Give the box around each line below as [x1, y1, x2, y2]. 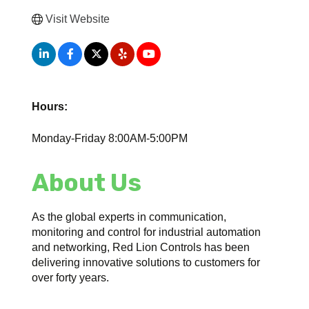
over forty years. [32, 271, 110, 283]
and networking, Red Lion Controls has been [32, 241, 250, 253]
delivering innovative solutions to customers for [32, 256, 261, 268]
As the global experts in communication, [32, 210, 227, 223]
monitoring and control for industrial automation [32, 226, 261, 238]
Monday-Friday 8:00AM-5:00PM [32, 132, 188, 144]
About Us [32, 168, 142, 197]
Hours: [32, 100, 68, 112]
